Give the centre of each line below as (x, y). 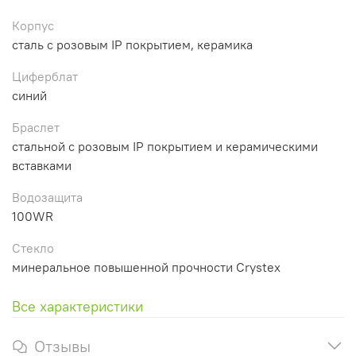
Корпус (33, 25)
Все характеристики (77, 306)
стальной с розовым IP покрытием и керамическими (165, 146)
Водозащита (47, 197)
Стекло (33, 248)
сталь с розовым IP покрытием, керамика (132, 44)
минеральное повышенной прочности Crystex (146, 267)
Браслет (36, 127)
